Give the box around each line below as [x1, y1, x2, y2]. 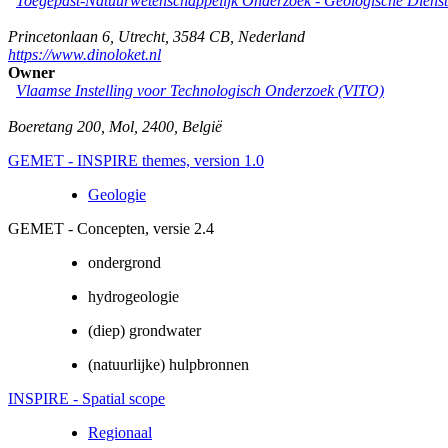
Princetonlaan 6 [8, 27, 110, 45]
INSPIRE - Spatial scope [8, 389, 165, 407]
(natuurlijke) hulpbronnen [88, 355, 249, 373]
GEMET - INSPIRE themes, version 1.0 [8, 151, 264, 169]
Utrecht [118, 27, 165, 45]
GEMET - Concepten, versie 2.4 [8, 219, 214, 237]
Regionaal [88, 423, 152, 441]
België [182, 117, 222, 135]
